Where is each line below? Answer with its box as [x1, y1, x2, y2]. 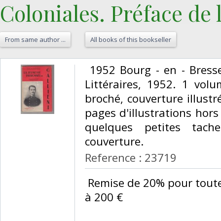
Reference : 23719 [85, 150, 177, 165]
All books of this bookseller [90, 35, 171, 44]
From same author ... [5, 35, 66, 44]
